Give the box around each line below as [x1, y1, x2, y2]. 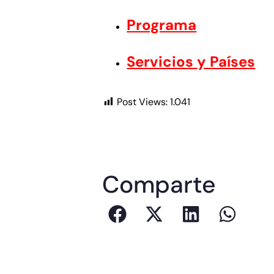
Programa [127, 15, 197, 35]
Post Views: [117, 95, 168, 109]
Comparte [102, 169, 217, 201]
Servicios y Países [127, 52, 256, 72]
